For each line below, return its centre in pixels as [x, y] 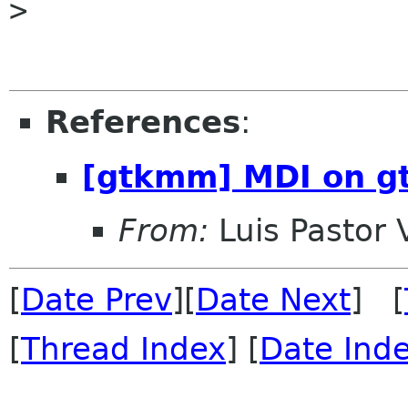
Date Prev [97, 300]
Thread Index [123, 349]
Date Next [273, 300]
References [143, 122]
